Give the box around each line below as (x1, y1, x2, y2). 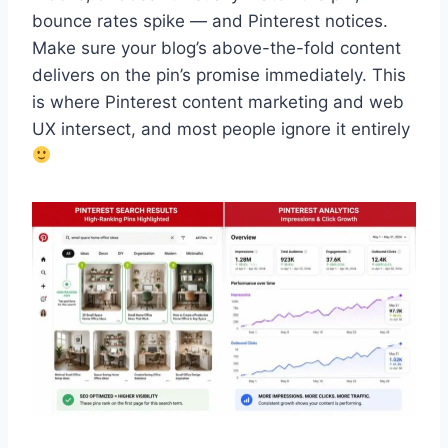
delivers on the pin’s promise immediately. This (32, 64, 406, 85)
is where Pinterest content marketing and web (32, 91, 404, 112)
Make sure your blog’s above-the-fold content (32, 37, 401, 58)
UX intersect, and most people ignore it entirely (32, 118, 410, 139)
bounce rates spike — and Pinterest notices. (32, 10, 388, 31)
